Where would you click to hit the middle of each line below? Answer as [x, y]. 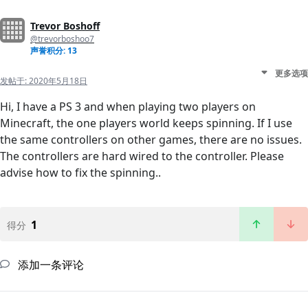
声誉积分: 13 [54, 50]
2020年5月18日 [58, 80]
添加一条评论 [49, 264]
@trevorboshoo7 [62, 38]
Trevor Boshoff [65, 25]
